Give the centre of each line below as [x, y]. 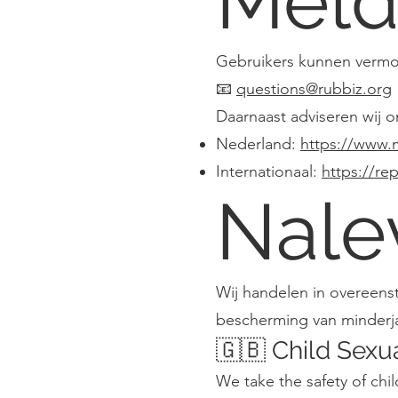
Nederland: [258, 144]
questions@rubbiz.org [314, 89]
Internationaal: [269, 171]
